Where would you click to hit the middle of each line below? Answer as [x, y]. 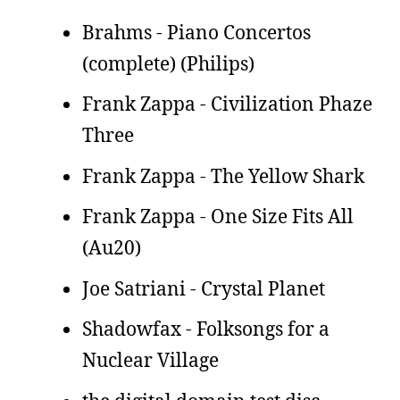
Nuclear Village [150, 360]
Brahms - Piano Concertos [196, 32]
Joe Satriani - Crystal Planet [204, 288]
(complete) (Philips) [168, 63]
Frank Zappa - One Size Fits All [218, 216]
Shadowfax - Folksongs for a [206, 329]
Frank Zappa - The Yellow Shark [223, 175]
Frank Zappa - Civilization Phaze [227, 104]
